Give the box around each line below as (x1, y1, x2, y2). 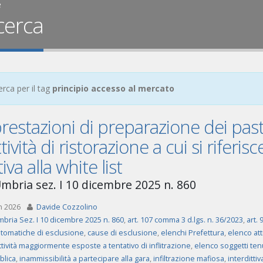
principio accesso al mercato (52, 83, 174, 94)
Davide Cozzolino (36, 202, 97, 212)
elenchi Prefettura (160, 228, 224, 238)
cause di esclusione (87, 228, 157, 238)
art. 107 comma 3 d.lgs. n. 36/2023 (127, 215, 243, 225)
